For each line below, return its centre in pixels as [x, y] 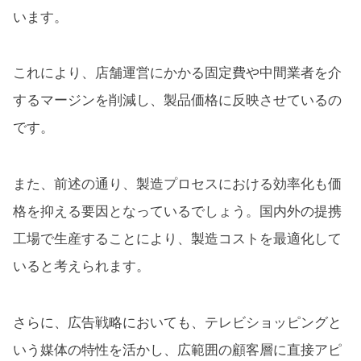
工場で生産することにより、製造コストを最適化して [177, 239]
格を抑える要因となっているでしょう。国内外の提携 [177, 212]
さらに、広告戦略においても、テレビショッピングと [177, 322]
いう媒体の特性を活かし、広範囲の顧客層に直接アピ [177, 350]
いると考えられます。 [81, 267]
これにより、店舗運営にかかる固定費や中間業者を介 [177, 73]
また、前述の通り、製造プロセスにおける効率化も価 [177, 185]
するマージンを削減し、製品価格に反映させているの [177, 101]
